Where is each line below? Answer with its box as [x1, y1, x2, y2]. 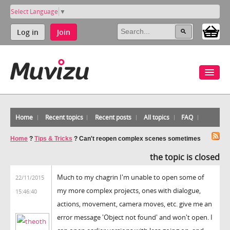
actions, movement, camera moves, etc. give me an [57, 199, 212, 208]
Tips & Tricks [34, 135, 72, 142]
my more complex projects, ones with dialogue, [57, 185, 201, 195]
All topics [143, 112, 169, 122]
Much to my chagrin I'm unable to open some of [57, 172, 204, 182]
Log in [17, 27, 39, 37]
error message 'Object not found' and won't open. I [57, 212, 213, 222]
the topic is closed [150, 151, 220, 163]
